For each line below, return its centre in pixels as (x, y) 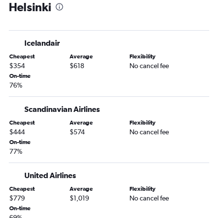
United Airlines (50, 175)
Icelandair (42, 43)
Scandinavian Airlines (62, 109)
